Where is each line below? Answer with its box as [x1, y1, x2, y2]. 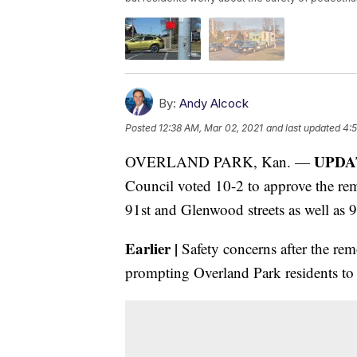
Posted [125, 121, 159, 134]
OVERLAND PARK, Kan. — [125, 151, 314, 171]
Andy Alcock [179, 95, 249, 111]
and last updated [266, 121, 340, 134]
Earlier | [125, 237, 178, 259]
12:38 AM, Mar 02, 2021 [159, 121, 263, 134]
